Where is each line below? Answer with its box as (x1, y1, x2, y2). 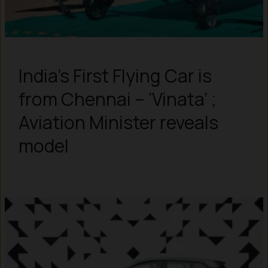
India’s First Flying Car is (18, 63, 212, 88)
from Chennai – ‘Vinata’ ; (18, 86, 217, 111)
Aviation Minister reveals (18, 109, 218, 135)
